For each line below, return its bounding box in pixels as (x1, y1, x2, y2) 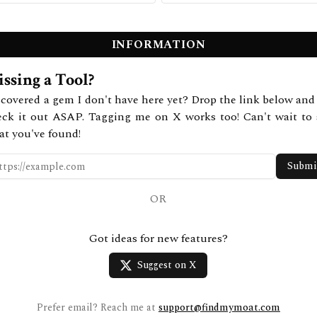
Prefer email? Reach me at (36, 300, 156, 315)
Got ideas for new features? (88, 230, 228, 247)
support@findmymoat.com (158, 300, 280, 315)
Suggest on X (137, 258, 197, 272)
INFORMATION (111, 36, 206, 53)
